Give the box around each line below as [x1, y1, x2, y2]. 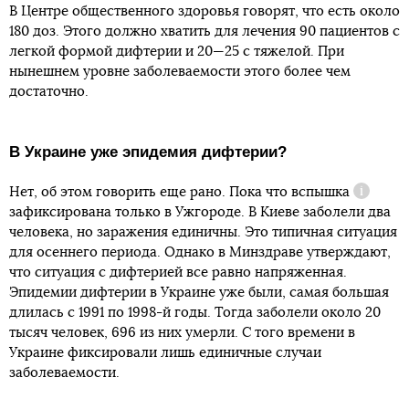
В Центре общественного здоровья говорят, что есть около [9, 5, 400, 19]
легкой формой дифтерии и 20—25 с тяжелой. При [9, 45, 344, 59]
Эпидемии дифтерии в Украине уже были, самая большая [9, 286, 389, 300]
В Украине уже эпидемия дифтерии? [9, 143, 287, 162]
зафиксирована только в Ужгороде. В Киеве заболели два [9, 205, 391, 220]
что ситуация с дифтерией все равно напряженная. [9, 266, 347, 280]
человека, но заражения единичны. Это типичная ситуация [9, 225, 397, 240]
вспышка [291, 185, 350, 200]
